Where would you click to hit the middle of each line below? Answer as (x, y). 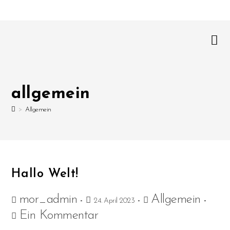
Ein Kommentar (59, 215)
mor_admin (48, 199)
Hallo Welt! (45, 174)
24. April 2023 (114, 201)
